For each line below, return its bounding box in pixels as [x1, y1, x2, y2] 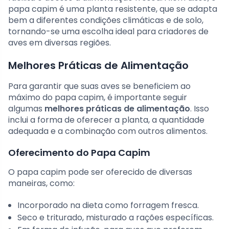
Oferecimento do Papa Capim [8, 146, 150, 159]
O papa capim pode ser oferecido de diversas [8, 166, 192, 178]
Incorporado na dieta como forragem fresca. [17, 199, 199, 212]
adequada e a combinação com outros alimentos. [8, 125, 208, 138]
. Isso [190, 103, 209, 115]
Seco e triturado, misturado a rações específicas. [17, 212, 214, 224]
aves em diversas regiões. [8, 37, 111, 49]
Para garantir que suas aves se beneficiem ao [8, 80, 191, 93]
